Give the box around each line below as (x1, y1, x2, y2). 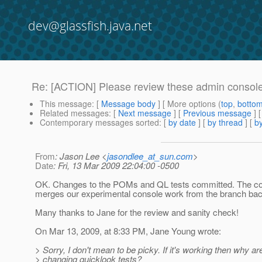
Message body (101, 98, 156, 110)
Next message (118, 107, 171, 119)
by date (168, 116, 196, 129)
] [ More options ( (156, 98, 221, 110)
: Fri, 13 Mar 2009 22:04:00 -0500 (53, 159, 179, 172)
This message (40, 98, 92, 110)
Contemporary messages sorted (40, 116, 159, 129)
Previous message (183, 107, 251, 119)
